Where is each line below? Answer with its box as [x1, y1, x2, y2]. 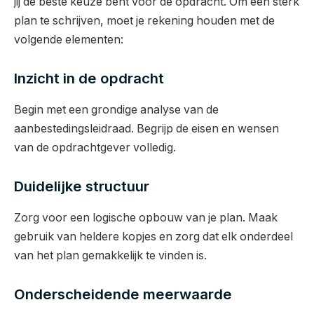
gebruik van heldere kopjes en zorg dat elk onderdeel [14, 229, 293, 243]
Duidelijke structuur [14, 177, 149, 196]
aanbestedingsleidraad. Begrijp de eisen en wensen [14, 121, 279, 135]
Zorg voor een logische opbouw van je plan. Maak [14, 210, 278, 224]
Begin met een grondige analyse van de [14, 102, 219, 116]
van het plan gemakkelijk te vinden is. [14, 248, 207, 262]
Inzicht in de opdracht [14, 69, 164, 88]
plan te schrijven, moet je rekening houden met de [14, 13, 275, 27]
